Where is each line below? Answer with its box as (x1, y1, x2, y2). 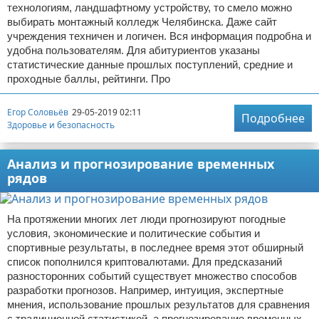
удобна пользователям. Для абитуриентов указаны (7, 44, 260, 56)
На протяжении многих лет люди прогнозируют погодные (7, 213, 286, 225)
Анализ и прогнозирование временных (7, 155, 274, 172)
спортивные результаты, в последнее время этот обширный (7, 241, 303, 253)
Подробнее (241, 110, 305, 126)
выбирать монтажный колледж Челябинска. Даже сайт (7, 16, 277, 28)
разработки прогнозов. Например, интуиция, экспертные (7, 284, 283, 296)
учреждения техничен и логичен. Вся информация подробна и (7, 30, 311, 42)
